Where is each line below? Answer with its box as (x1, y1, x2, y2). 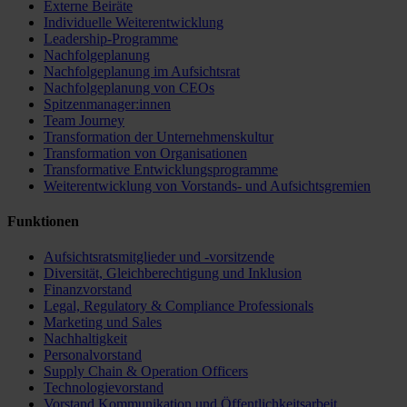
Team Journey (44, 112, 124, 128)
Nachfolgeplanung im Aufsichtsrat (44, 63, 240, 79)
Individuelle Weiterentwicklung (44, 14, 223, 30)
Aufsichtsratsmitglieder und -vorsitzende (44, 249, 274, 265)
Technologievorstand (44, 380, 164, 396)
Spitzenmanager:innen (44, 95, 171, 112)
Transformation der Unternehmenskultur (44, 128, 273, 144)
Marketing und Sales (44, 314, 162, 331)
